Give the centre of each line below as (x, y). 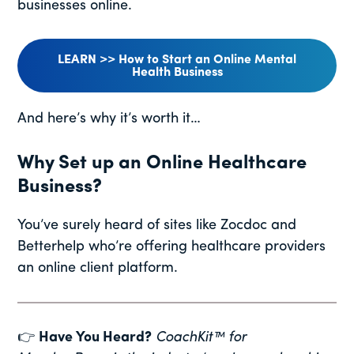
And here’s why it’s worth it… (109, 119)
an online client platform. (98, 268)
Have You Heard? (96, 338)
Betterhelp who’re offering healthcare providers (172, 247)
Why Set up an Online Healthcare (162, 163)
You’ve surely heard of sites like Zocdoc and (157, 225)
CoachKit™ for (201, 338)
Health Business (177, 72)
